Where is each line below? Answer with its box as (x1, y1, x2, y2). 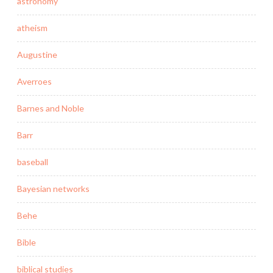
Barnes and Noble (17, 103, 84, 114)
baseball (17, 157, 48, 168)
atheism (17, 23, 48, 34)
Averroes (17, 76, 52, 87)
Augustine (17, 49, 57, 60)
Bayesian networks (17, 183, 90, 194)
